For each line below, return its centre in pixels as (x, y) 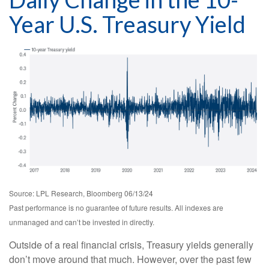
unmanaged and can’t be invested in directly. (82, 222)
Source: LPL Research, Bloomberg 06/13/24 (81, 193)
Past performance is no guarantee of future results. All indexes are (116, 207)
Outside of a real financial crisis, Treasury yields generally (131, 244)
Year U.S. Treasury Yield (127, 24)
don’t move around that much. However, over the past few (130, 259)
